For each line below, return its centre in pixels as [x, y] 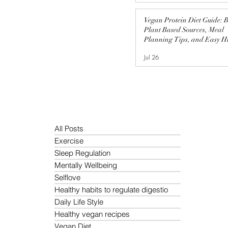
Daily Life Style [79, 202]
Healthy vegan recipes [92, 214]
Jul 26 [151, 57]
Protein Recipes [167, 49]
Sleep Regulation [82, 153]
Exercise [69, 141]
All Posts [69, 129]
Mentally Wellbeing [86, 165]
